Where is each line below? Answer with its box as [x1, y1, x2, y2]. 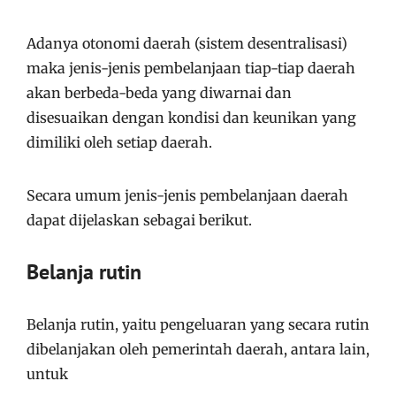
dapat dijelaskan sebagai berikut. [27, 210, 252, 229]
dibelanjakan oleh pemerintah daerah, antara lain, [27, 339, 369, 358]
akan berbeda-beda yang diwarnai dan [27, 83, 292, 102]
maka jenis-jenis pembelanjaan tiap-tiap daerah [27, 58, 355, 77]
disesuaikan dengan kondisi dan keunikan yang [27, 108, 356, 126]
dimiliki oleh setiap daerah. [27, 133, 212, 151]
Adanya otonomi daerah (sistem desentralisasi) [27, 34, 347, 52]
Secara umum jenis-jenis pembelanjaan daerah [27, 186, 348, 204]
